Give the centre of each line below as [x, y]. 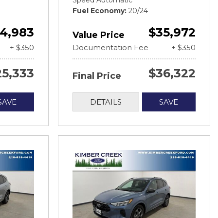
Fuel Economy [99, 11]
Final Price [97, 76]
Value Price [99, 35]
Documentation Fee [110, 47]
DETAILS [106, 102]
